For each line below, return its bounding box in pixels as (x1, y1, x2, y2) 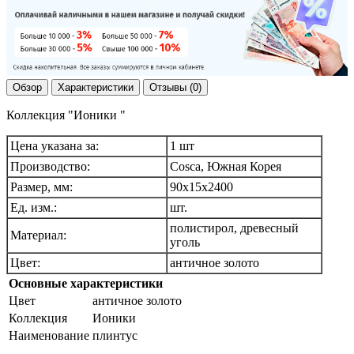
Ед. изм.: (10, 201, 57, 215)
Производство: (10, 160, 90, 174)
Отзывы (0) (149, 81, 201, 94)
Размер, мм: (10, 180, 73, 194)
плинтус (92, 329, 137, 343)
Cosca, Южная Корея (170, 160, 281, 174)
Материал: (10, 228, 66, 243)
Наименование (9, 329, 89, 343)
